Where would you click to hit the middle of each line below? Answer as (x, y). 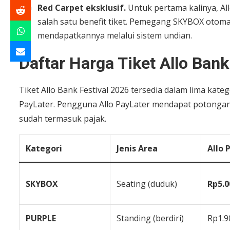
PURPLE (41, 218)
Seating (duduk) (147, 184)
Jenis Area (137, 148)
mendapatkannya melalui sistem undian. (115, 35)
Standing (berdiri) (150, 218)
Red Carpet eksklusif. (83, 7)
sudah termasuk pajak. (63, 118)
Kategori (44, 148)
